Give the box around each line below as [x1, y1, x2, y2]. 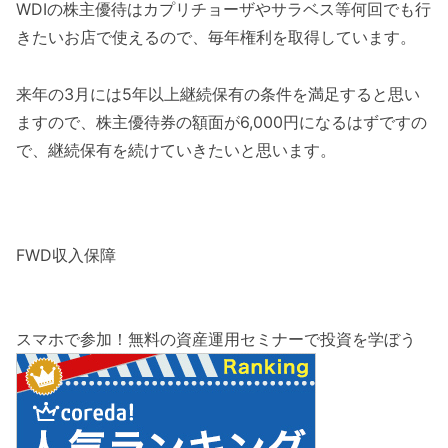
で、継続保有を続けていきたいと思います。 [16, 139, 336, 160]
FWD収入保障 [16, 244, 116, 265]
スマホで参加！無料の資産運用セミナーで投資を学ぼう [16, 329, 416, 350]
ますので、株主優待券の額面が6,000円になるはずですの [16, 111, 427, 132]
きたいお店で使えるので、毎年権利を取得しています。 [16, 27, 416, 48]
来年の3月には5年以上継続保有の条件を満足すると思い [16, 83, 420, 104]
